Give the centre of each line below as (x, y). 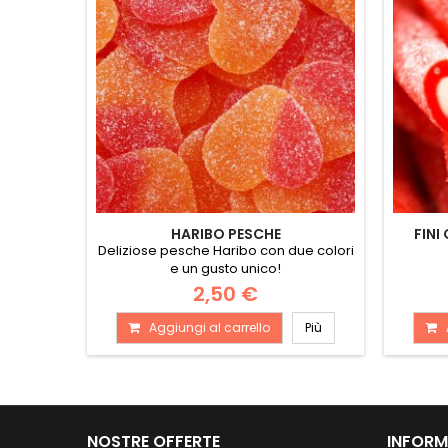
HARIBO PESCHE (225, 234)
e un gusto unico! (225, 268)
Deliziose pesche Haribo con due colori (225, 250)
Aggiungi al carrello (209, 327)
